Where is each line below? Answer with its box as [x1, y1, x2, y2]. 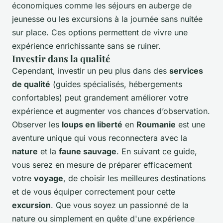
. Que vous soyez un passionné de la [51, 200, 189, 211]
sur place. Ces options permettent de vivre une [12, 27, 188, 38]
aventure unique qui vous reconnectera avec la [12, 133, 187, 143]
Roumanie [136, 119, 176, 130]
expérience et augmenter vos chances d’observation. [12, 106, 210, 116]
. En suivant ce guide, [116, 146, 197, 157]
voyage [34, 173, 63, 184]
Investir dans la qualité [12, 52, 110, 65]
